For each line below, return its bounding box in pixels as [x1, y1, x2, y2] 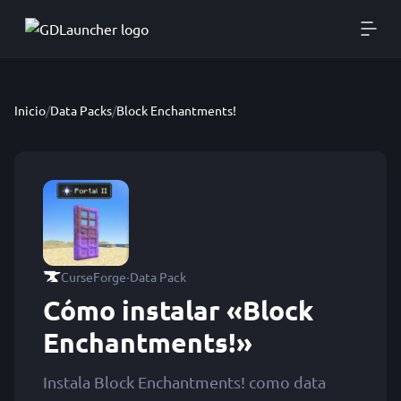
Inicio [14, 102, 46, 118]
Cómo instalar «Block [43, 294, 313, 327]
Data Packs [50, 102, 112, 118]
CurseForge [61, 269, 126, 285]
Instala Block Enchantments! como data [43, 372, 326, 391]
